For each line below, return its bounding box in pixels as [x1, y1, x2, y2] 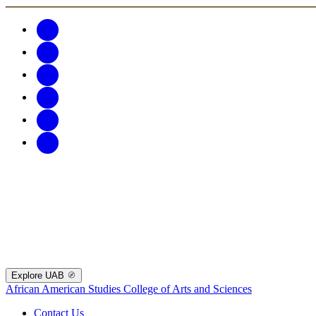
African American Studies [6, 282, 123, 295]
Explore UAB [11, 269, 67, 281]
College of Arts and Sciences [123, 282, 252, 295]
